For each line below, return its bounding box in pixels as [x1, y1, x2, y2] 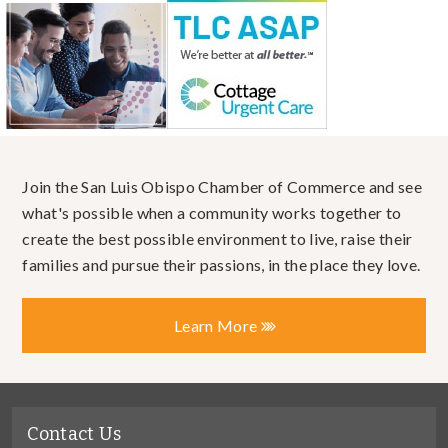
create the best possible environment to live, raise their [22, 228, 413, 248]
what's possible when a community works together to [22, 202, 402, 222]
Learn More [174, 315, 261, 335]
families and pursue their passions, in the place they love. [22, 254, 421, 274]
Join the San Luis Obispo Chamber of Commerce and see [22, 176, 423, 196]
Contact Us [27, 422, 122, 445]
